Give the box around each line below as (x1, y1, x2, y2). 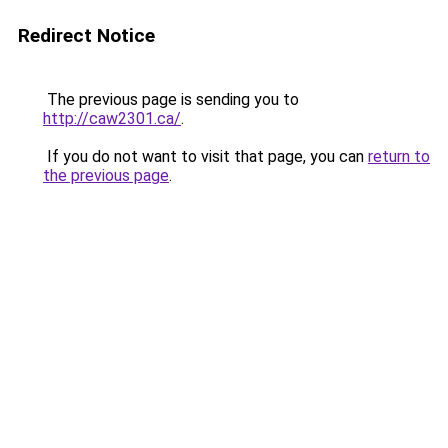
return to (368, 147, 430, 166)
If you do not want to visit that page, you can (43, 147, 368, 166)
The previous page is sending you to (43, 90, 299, 109)
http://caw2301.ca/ (43, 109, 181, 128)
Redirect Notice (18, 24, 155, 47)
